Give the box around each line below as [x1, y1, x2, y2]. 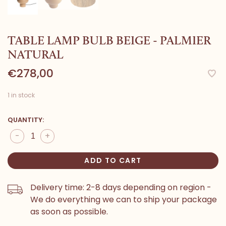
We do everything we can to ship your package [30, 194, 217, 206]
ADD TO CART [84, 155, 142, 166]
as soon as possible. [30, 206, 108, 218]
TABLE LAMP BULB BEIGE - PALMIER [8, 33, 211, 48]
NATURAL [8, 47, 64, 62]
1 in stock [8, 91, 35, 100]
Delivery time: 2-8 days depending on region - [30, 182, 211, 194]
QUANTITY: [8, 116, 44, 125]
